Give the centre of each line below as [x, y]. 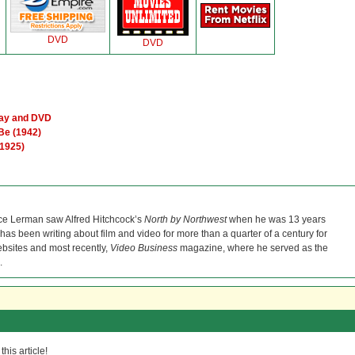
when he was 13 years [276, 219]
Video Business [144, 248]
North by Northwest [185, 219]
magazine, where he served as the [253, 248]
